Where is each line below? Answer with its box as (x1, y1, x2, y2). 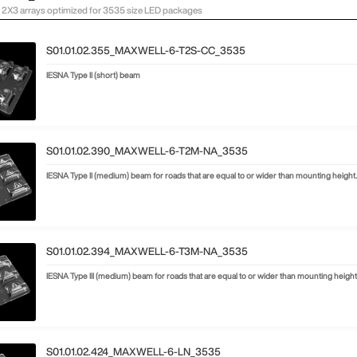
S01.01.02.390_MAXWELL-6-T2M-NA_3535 (46, 145, 249, 156)
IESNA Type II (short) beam (46, 71, 141, 79)
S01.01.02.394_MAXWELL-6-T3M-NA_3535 (46, 245, 249, 257)
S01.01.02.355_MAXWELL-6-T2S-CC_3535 (46, 45, 246, 56)
